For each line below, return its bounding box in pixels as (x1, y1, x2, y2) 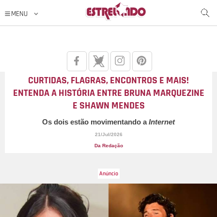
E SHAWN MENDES (72, 99, 145, 112)
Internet (149, 118, 175, 126)
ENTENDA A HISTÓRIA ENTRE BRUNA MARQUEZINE (13, 87, 204, 99)
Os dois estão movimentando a (42, 118, 149, 126)
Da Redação (94, 143, 123, 148)
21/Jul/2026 (94, 132, 123, 137)
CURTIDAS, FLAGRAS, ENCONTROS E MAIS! (28, 74, 189, 87)
